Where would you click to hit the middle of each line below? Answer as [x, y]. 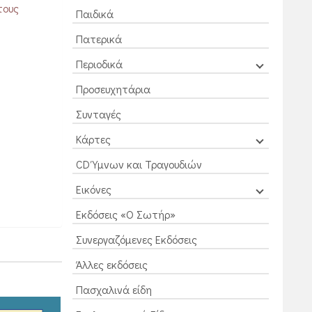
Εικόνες [93, 189]
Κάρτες [93, 139]
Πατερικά [99, 39]
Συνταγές [98, 114]
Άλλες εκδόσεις [111, 264]
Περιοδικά [99, 64]
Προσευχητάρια [113, 89]
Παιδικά [94, 14]
